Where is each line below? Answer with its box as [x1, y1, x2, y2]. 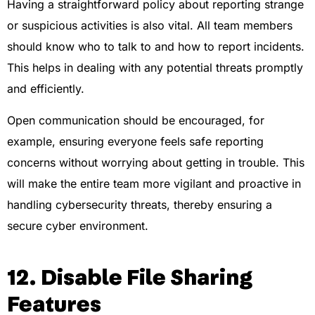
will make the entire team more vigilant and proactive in [7, 176, 301, 191]
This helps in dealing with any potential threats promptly [7, 60, 303, 75]
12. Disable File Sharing [7, 266, 252, 289]
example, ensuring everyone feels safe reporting [7, 134, 264, 148]
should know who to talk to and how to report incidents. [7, 39, 304, 54]
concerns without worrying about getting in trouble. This [7, 155, 304, 169]
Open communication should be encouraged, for [7, 112, 264, 127]
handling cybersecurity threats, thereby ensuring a [7, 197, 272, 212]
